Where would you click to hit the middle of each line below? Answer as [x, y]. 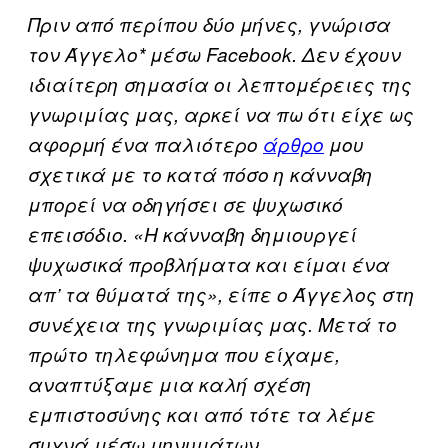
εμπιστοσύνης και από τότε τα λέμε [202, 413]
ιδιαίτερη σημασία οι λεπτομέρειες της [220, 83]
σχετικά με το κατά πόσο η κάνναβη [200, 173]
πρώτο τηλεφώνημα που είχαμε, [184, 353]
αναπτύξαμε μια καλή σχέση [170, 383]
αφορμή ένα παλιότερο [145, 143]
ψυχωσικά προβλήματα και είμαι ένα [209, 263]
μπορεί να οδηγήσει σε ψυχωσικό [185, 203]
